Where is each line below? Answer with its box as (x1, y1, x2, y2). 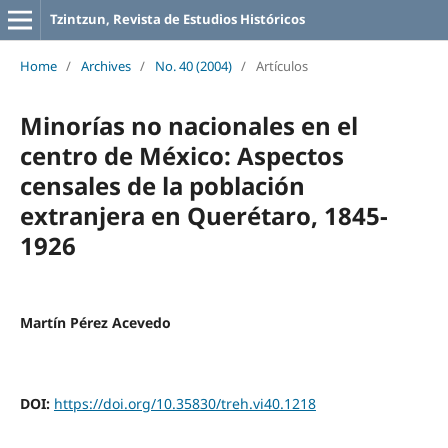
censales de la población (19, 168, 305, 202)
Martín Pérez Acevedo (19, 312, 171, 332)
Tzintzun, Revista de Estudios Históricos (49, 10, 305, 28)
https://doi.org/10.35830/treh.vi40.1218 (53, 393, 316, 413)
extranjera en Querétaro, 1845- (19, 198, 388, 232)
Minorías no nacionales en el (19, 108, 358, 142)
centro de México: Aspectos (19, 138, 344, 172)
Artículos (255, 56, 308, 75)
